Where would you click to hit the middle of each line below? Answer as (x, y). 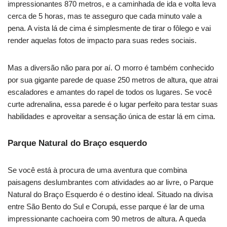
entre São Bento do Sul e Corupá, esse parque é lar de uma (106, 207)
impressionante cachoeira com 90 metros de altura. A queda (107, 219)
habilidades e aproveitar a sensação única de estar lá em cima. (111, 117)
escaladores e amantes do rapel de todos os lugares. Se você (110, 92)
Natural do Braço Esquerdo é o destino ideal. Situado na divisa (110, 195)
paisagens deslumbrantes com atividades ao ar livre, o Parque (110, 182)
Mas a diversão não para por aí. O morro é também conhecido (111, 68)
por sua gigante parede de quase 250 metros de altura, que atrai (113, 80)
